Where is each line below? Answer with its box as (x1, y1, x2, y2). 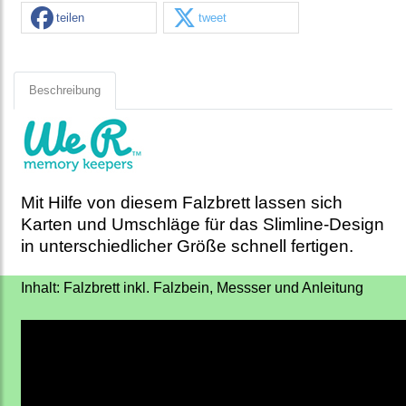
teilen (56, 11, 84, 24)
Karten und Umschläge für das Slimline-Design (21, 215, 384, 235)
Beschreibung (29, 83, 101, 98)
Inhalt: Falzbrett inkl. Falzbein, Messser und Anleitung (21, 280, 363, 296)
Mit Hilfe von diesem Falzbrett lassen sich (21, 193, 343, 213)
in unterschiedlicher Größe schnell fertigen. (21, 237, 353, 256)
